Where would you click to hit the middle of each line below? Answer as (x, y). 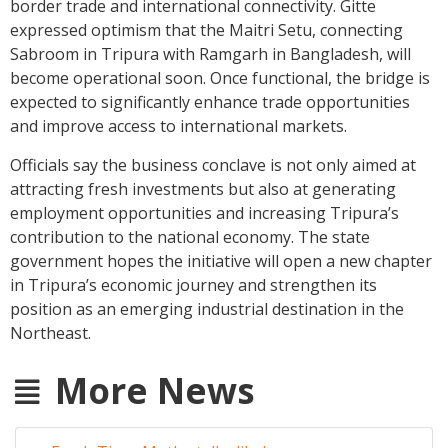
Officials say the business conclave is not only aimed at (213, 165)
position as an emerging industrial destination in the (207, 309)
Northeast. (50, 333)
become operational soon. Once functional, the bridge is (220, 78)
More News (155, 391)
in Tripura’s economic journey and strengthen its (193, 285)
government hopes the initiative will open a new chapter (221, 261)
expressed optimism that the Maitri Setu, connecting (206, 30)
